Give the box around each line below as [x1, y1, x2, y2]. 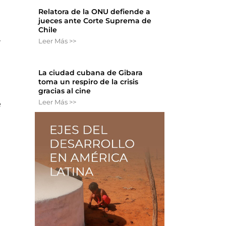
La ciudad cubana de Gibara [38, 68, 143, 78]
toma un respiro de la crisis [38, 77, 139, 87]
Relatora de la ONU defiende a [38, 7, 151, 17]
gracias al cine [38, 86, 91, 96]
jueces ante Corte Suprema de [38, 16, 152, 26]
